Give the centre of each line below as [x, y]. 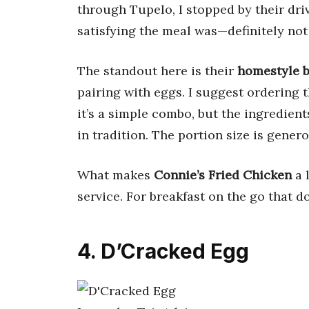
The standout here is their [157, 70]
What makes [116, 175]
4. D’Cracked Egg [163, 251]
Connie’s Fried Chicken [223, 175]
